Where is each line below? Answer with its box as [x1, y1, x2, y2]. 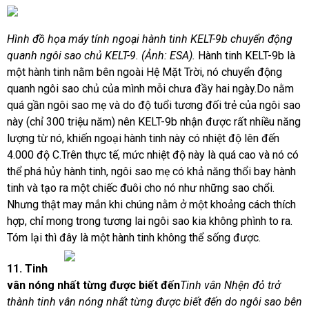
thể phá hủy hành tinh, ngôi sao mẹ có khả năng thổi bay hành [7, 165, 296, 178]
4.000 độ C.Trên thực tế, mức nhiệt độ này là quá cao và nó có [7, 148, 299, 161]
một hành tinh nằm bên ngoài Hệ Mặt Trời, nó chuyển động [7, 66, 282, 79]
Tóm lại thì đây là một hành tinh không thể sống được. [7, 231, 261, 244]
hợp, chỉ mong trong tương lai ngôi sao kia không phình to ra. [7, 215, 292, 228]
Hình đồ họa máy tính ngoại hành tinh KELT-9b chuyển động [7, 32, 292, 46]
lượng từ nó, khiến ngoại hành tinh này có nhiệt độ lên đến [7, 132, 279, 145]
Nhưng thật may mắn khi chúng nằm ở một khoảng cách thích [7, 198, 296, 211]
